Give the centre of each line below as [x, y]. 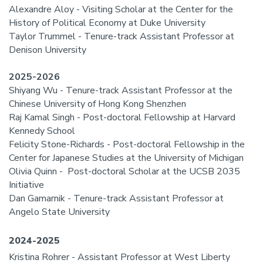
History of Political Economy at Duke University [107, 23]
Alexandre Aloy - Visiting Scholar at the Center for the [121, 9]
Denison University [48, 50]
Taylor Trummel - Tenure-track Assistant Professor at [122, 36]
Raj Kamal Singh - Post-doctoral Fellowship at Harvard [122, 117]
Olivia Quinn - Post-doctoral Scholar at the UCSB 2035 [124, 171]
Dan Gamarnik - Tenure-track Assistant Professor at [116, 198]
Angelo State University [60, 212]
